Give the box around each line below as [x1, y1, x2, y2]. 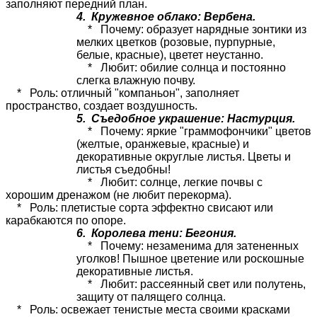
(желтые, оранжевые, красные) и [76, 137, 249, 150]
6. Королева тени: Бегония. [76, 226, 236, 239]
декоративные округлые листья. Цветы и [76, 150, 291, 163]
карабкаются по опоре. [6, 214, 126, 226]
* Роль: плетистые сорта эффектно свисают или [6, 201, 273, 214]
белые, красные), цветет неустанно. [76, 48, 263, 61]
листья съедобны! [76, 163, 171, 175]
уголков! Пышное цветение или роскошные [76, 252, 304, 265]
